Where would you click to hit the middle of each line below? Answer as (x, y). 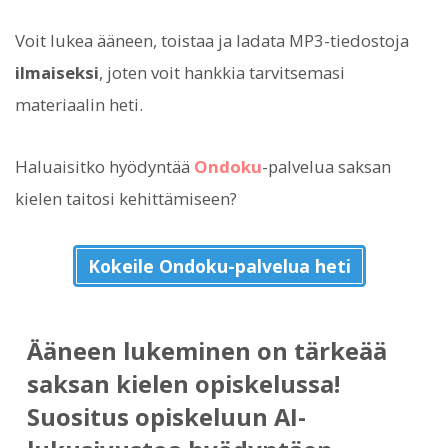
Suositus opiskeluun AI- (166, 417)
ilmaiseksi (57, 72)
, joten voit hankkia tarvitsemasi (222, 72)
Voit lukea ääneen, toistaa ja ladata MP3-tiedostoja (212, 40)
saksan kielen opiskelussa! (183, 384)
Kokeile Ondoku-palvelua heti (219, 266)
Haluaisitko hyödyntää (104, 166)
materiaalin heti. (79, 104)
